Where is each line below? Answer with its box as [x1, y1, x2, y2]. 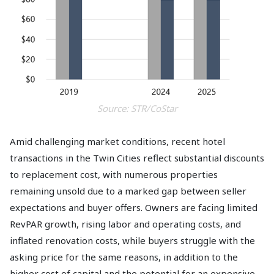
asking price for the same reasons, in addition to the [10, 250, 238, 263]
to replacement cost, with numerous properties [10, 168, 218, 180]
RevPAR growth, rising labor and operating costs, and [10, 217, 241, 230]
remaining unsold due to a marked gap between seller [10, 184, 246, 197]
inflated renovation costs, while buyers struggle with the [10, 234, 255, 246]
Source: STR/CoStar [97, 102, 177, 114]
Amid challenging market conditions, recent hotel [10, 135, 225, 147]
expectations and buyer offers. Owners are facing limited [10, 201, 257, 213]
